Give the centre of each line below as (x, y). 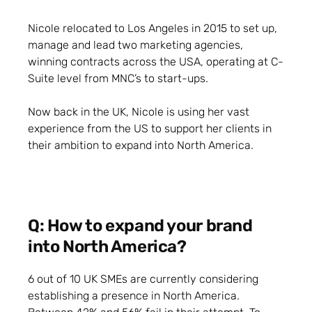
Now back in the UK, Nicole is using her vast (139, 111)
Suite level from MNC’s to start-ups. (118, 78)
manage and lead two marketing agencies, (135, 45)
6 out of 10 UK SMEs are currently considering (143, 279)
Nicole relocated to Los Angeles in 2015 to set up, (153, 28)
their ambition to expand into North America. (141, 145)
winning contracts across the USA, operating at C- (156, 61)
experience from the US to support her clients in (150, 128)
